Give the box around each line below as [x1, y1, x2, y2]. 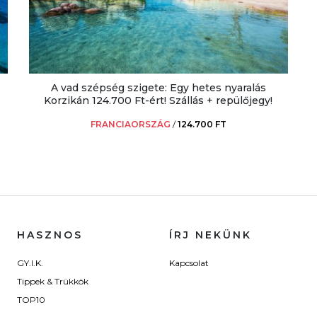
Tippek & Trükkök [17, 276, 88, 287]
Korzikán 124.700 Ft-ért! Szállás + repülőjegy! [44, 93, 273, 107]
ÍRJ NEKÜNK [169, 229, 252, 242]
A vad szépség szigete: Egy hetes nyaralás [50, 81, 266, 94]
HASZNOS [17, 229, 83, 242]
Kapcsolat [169, 258, 209, 269]
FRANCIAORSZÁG [90, 118, 171, 129]
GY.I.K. [17, 258, 43, 269]
